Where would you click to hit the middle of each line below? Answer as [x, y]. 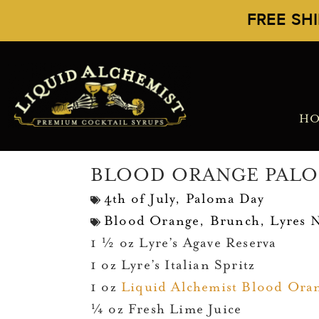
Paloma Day [225, 200]
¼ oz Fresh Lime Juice [168, 310]
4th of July [140, 200]
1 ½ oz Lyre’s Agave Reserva [184, 244]
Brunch [235, 222]
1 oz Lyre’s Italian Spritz [173, 266]
